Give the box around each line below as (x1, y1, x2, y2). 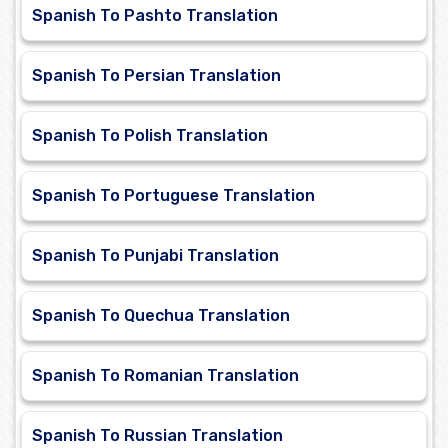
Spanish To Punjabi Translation (32, 246, 279, 266)
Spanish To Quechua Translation (32, 306, 290, 326)
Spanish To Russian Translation (32, 426, 283, 446)
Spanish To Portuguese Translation (32, 186, 315, 206)
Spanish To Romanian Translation (32, 366, 299, 386)
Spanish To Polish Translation (32, 126, 268, 146)
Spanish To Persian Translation (32, 66, 281, 86)
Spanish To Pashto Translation (32, 6, 278, 26)
